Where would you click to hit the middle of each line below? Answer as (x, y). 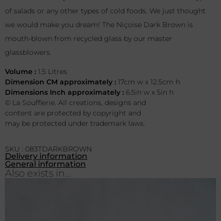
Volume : (21, 71)
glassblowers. (28, 53)
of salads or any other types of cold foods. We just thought (105, 11)
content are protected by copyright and (73, 113)
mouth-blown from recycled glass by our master (89, 39)
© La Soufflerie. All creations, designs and (75, 102)
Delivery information (46, 156)
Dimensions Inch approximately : (65, 92)
